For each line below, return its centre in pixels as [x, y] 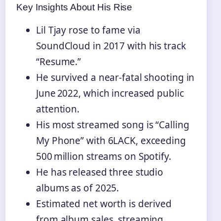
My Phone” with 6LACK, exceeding [111, 140]
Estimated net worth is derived [104, 203]
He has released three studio [100, 172]
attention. [58, 109]
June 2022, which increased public [110, 93]
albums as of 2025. [78, 188]
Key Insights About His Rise [74, 7]
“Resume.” [59, 61]
